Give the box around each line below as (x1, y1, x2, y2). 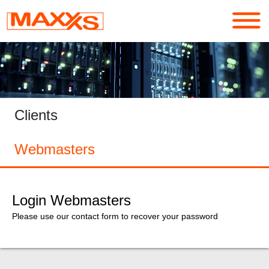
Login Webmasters (12, 192, 131, 209)
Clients (14, 107, 58, 124)
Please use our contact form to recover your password (12, 211, 218, 222)
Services (7, 55, 56, 69)
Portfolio (7, 87, 57, 101)
